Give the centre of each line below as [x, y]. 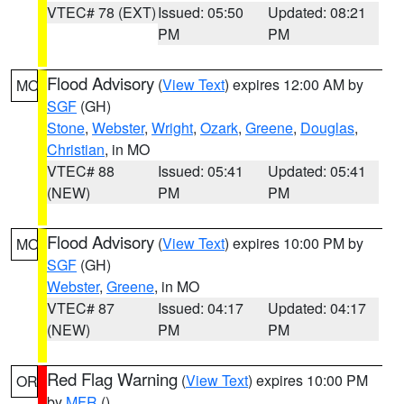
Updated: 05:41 [317, 171]
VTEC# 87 [81, 308]
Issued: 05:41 [200, 171]
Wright [172, 128]
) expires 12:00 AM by [294, 84]
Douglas [327, 128]
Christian [76, 149]
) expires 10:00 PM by [294, 243]
